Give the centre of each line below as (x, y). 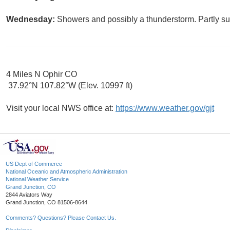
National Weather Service (37, 179)
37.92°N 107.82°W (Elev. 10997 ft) (69, 86)
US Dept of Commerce (34, 164)
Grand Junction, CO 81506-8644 (46, 203)
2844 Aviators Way (29, 195)
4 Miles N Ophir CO (42, 74)
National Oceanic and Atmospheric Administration (66, 172)
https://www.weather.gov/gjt (165, 108)
